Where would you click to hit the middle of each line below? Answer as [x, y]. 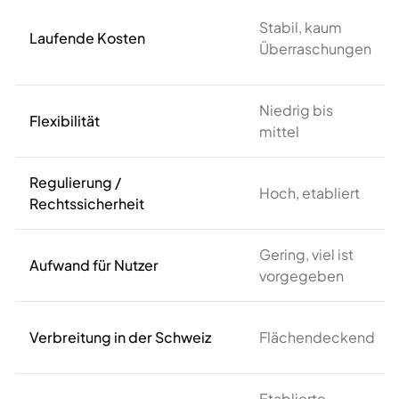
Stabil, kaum [301, 27]
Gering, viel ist [306, 254]
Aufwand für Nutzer [94, 265]
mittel [279, 131]
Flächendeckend [317, 337]
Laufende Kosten [87, 38]
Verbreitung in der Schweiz [120, 337]
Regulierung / [75, 182]
